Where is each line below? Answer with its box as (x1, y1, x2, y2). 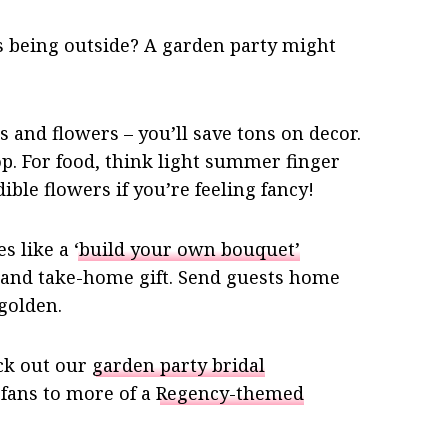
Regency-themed (156, 381, 304, 406)
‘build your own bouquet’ (74, 237, 300, 262)
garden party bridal (92, 353, 265, 378)
